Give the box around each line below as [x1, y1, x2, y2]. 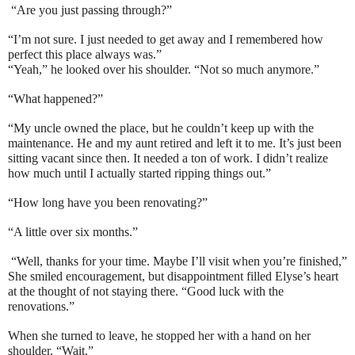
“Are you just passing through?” [8, 3, 172, 17]
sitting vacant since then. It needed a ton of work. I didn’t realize [8, 151, 328, 166]
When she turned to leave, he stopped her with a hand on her [8, 329, 311, 343]
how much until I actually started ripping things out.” [8, 166, 271, 181]
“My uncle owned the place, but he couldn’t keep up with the [8, 121, 314, 136]
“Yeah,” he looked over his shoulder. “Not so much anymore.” [8, 63, 319, 77]
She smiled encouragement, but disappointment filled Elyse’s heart [8, 269, 338, 284]
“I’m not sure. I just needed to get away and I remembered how [8, 32, 323, 47]
